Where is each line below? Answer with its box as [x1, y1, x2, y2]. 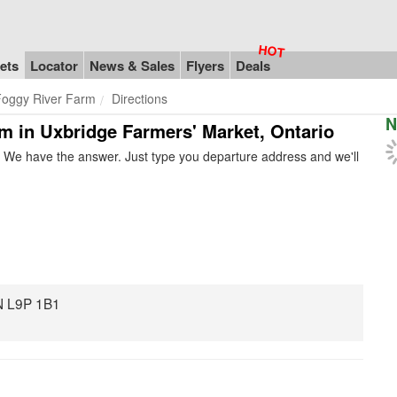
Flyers [186, 55, 224, 75]
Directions [112, 90, 167, 107]
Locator [30, 55, 78, 75]
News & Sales [90, 55, 175, 75]
